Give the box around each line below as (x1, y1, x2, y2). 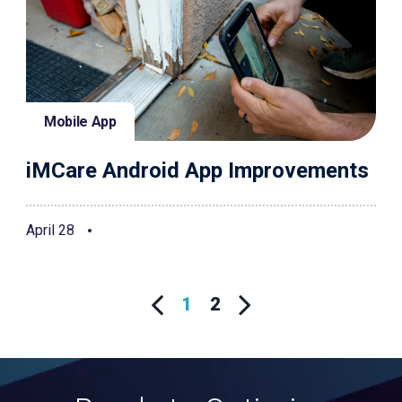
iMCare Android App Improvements (26, 158, 369, 183)
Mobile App (44, 113, 117, 130)
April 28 (26, 222, 74, 239)
